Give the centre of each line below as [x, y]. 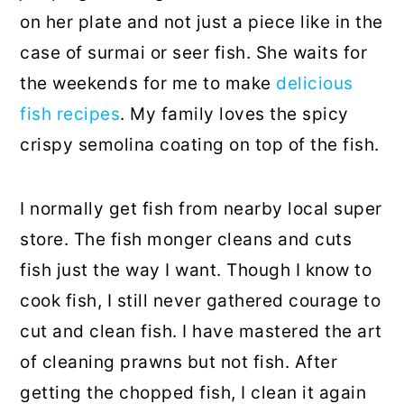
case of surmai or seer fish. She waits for [194, 53]
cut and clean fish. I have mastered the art [201, 332]
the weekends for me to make [148, 84]
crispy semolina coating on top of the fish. [200, 145]
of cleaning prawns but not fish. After [179, 363]
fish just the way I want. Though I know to [196, 271]
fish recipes [70, 115]
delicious [315, 84]
